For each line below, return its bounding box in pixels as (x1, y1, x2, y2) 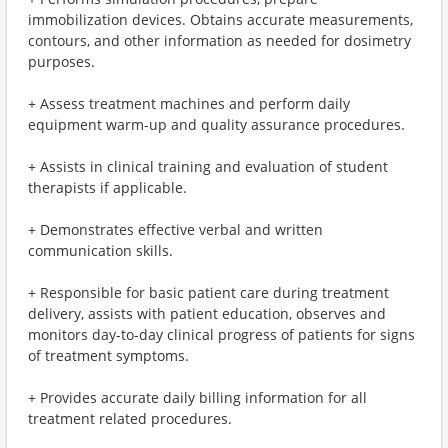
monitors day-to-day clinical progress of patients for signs (28, 325, 415, 344)
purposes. (28, 52, 95, 71)
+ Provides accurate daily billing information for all (28, 388, 367, 407)
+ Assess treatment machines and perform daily (28, 94, 350, 113)
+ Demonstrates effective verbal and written (28, 220, 323, 239)
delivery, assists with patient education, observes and (28, 304, 386, 323)
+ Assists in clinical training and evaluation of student (28, 157, 388, 176)
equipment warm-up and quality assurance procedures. (28, 115, 405, 134)
